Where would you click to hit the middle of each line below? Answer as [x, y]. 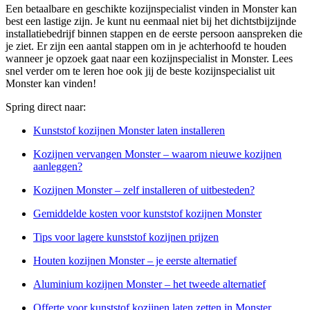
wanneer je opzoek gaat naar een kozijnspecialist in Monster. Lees [149, 59]
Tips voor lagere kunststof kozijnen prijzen [126, 237]
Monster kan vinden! [51, 84]
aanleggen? [58, 167]
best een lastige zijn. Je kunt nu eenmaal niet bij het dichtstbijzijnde [151, 21]
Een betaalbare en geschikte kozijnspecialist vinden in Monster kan [151, 9]
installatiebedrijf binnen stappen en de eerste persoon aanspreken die [154, 34]
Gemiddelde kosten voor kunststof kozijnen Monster [147, 214]
